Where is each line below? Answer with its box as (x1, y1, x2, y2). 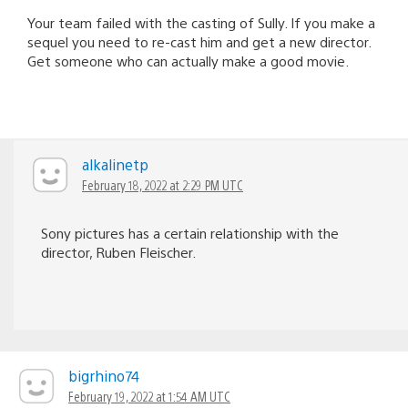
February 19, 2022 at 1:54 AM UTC (68, 387, 230, 404)
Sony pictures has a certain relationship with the (41, 223, 339, 241)
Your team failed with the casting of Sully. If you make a (27, 13, 375, 31)
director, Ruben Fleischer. (41, 242, 196, 260)
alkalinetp (82, 154, 148, 174)
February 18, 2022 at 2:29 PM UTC (82, 176, 243, 193)
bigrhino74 (68, 365, 139, 385)
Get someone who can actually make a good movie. (27, 51, 349, 69)
